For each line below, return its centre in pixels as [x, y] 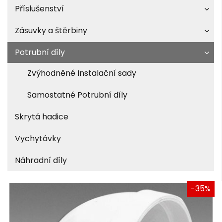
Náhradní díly [41, 161]
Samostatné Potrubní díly [77, 95]
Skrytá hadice [42, 117]
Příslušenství [39, 9]
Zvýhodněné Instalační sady [82, 73]
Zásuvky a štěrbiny [51, 31]
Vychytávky [38, 139]
